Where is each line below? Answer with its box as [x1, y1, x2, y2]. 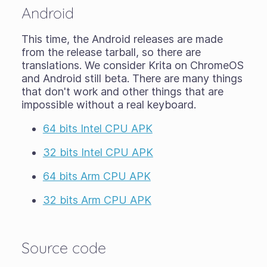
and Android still [21, 72, 104, 85]
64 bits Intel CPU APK [42, 122, 153, 135]
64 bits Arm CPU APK [42, 169, 151, 182]
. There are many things [126, 72, 243, 85]
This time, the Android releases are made [21, 32, 223, 45]
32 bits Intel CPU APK [42, 145, 153, 159]
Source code [21, 238, 106, 257]
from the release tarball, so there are [21, 45, 201, 58]
